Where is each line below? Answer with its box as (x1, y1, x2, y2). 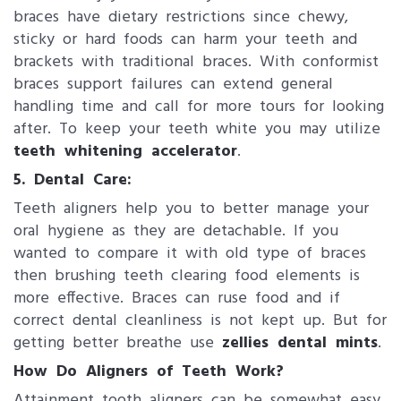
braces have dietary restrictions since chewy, (13, 4, 348, 30)
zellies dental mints (222, 330, 378, 356)
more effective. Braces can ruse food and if (13, 286, 340, 311)
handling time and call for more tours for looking (13, 94, 384, 120)
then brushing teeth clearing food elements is (13, 263, 360, 289)
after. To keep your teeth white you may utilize (13, 116, 380, 142)
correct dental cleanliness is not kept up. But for (13, 308, 387, 334)
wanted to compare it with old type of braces (13, 241, 366, 267)
